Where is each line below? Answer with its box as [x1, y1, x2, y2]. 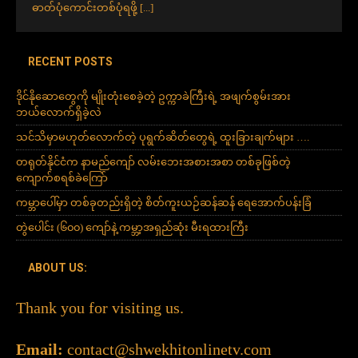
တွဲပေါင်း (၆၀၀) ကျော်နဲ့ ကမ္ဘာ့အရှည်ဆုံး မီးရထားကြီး [16, 221, 249, 234]
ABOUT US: [28, 261, 87, 275]
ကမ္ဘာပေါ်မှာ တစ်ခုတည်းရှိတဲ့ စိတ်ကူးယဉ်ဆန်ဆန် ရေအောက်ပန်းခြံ [16, 197, 312, 209]
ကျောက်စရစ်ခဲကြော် [16, 172, 108, 185]
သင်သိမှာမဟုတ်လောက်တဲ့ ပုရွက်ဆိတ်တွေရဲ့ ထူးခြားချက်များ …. [16, 131, 309, 144]
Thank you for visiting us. [16, 299, 184, 317]
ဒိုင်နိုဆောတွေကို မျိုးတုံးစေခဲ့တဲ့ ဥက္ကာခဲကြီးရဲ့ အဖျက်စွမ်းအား [16, 90, 291, 103]
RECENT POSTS [28, 55, 113, 69]
